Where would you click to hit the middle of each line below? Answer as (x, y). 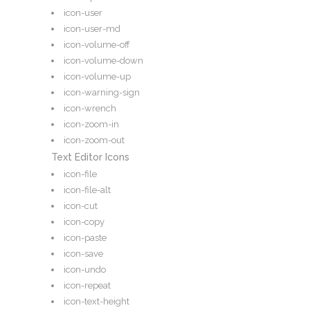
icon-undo (85, 270)
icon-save (83, 254)
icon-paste (85, 238)
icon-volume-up (97, 77)
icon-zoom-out (94, 140)
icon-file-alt (87, 190)
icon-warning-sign (102, 93)
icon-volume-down (103, 61)
